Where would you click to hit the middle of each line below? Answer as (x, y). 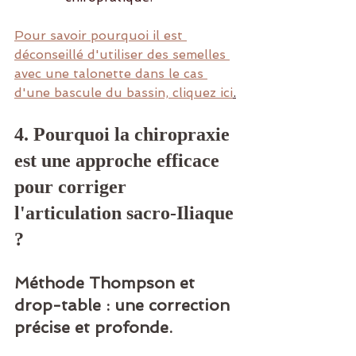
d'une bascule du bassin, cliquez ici (124, 93)
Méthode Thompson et (107, 283)
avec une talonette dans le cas (111, 74)
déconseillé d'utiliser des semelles (122, 55)
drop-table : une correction (124, 306)
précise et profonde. (93, 328)
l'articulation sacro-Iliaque (126, 213)
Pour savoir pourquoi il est (101, 36)
